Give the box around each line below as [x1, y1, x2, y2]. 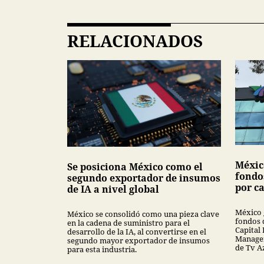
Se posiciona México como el [67, 160, 203, 173]
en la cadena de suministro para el [67, 217, 190, 228]
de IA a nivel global [67, 182, 159, 196]
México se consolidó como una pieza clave [67, 208, 219, 219]
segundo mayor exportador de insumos [67, 235, 210, 246]
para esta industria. [67, 243, 137, 255]
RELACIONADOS [67, 29, 203, 52]
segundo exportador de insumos [67, 171, 220, 184]
